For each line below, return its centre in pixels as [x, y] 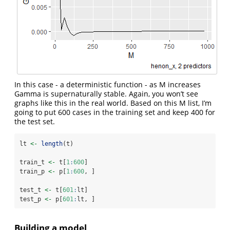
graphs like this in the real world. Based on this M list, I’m [113, 103]
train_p [34, 171]
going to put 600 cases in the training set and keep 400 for [115, 112]
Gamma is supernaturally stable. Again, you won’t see [106, 93]
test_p [32, 199]
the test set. [35, 121]
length [52, 143]
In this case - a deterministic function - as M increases [108, 84]
